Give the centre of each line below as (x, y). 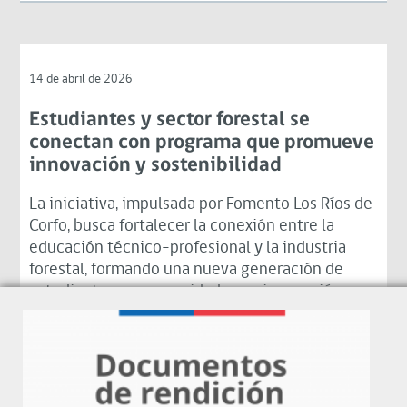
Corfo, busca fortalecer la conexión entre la (182, 226)
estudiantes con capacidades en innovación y (192, 292)
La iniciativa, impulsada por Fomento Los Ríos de (201, 204)
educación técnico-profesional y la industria (188, 248)
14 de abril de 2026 (81, 79)
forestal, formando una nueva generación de (187, 270)
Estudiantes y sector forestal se (170, 120)
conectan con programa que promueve (202, 143)
